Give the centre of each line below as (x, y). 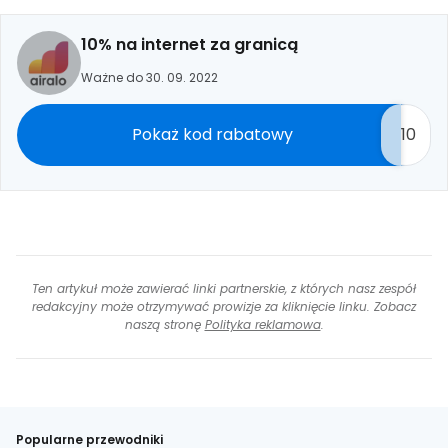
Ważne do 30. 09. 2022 (149, 77)
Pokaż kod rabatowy (212, 134)
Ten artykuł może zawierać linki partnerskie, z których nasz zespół (224, 288)
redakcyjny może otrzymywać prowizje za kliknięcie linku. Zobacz (224, 306)
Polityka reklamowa (262, 324)
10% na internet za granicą (189, 44)
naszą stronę (164, 324)
